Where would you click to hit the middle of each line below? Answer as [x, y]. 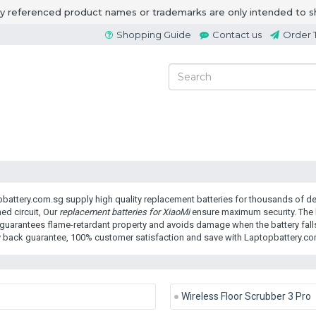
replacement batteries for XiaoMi [124, 212]
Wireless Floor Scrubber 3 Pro [246, 296]
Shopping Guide [154, 35]
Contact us [237, 35]
